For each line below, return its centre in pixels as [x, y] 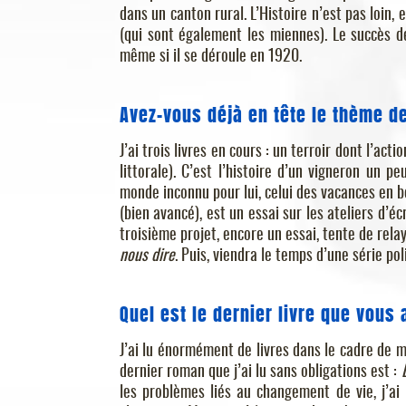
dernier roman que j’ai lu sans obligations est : [261, 372]
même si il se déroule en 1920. [211, 57]
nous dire [147, 256]
